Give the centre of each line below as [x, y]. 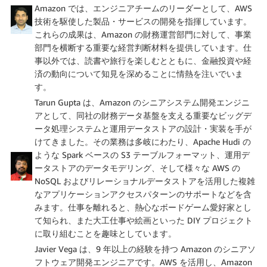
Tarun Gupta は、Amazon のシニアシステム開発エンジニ [142, 103]
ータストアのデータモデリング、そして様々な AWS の [137, 168]
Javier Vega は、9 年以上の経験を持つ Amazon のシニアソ [145, 249]
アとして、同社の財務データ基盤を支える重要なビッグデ [143, 116]
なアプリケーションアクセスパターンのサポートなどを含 [143, 194]
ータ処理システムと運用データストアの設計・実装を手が [143, 129]
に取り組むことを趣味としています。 [105, 234]
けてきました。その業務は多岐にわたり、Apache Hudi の [143, 142]
